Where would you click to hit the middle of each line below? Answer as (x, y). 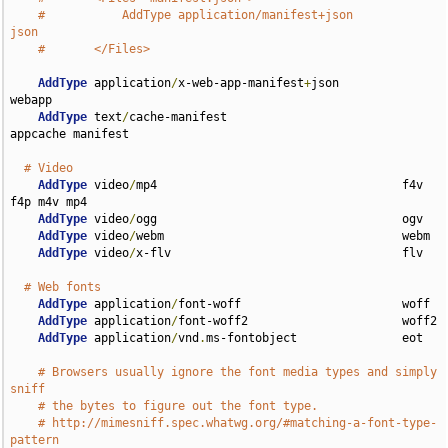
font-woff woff (304, 304)
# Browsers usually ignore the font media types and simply (238, 372)
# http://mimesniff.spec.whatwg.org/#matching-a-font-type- (238, 423)
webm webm (283, 236)
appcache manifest (70, 134)
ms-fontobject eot (315, 338)
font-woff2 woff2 (308, 321)
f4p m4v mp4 (49, 202)
